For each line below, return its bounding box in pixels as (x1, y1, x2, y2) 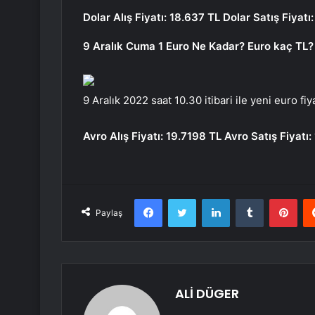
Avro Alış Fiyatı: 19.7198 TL (83, 129, 221, 143)
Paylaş (96, 207, 122, 219)
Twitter (195, 193, 226, 205)
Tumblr (263, 193, 292, 205)
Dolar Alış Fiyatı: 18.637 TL (83, 11, 220, 25)
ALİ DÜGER (175, 285, 239, 303)
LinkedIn (229, 193, 266, 205)
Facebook (162, 193, 205, 205)
